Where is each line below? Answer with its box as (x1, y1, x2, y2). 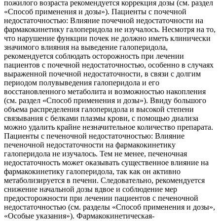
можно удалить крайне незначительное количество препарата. (4, 123, 213, 132)
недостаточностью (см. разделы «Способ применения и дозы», (4, 203, 215, 212)
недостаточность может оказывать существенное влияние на (4, 158, 209, 167)
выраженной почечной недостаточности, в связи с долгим (4, 70, 201, 78)
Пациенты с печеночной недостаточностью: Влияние (4, 132, 184, 141)
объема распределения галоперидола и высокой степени (4, 105, 194, 114)
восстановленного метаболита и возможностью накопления (4, 87, 206, 96)
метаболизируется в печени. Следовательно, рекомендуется (4, 176, 205, 185)
